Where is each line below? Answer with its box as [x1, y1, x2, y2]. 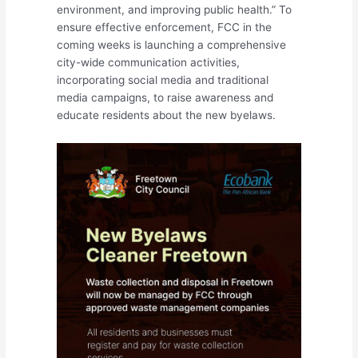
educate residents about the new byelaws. [57, 109, 276, 122]
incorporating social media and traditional [57, 74, 269, 87]
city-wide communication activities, [57, 56, 241, 70]
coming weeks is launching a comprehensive [57, 38, 287, 52]
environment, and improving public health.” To [57, 3, 292, 17]
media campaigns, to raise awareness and [57, 91, 274, 105]
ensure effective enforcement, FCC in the [57, 21, 272, 34]
